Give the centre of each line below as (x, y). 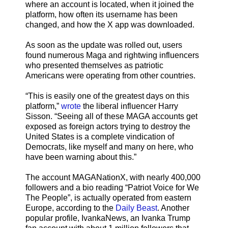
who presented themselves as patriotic (94, 66)
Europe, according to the (70, 208)
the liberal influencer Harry (130, 106)
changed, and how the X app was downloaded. (110, 25)
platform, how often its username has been (102, 15)
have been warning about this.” (81, 157)
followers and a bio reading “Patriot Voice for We (112, 188)
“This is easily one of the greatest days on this (107, 96)
